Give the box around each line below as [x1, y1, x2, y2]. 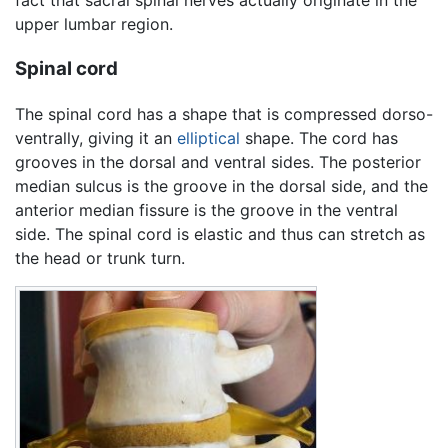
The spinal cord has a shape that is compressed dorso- [15, 103, 433, 124]
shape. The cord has [240, 127, 398, 148]
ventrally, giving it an [15, 127, 177, 148]
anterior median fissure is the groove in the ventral [15, 199, 398, 220]
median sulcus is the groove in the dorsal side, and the [15, 175, 428, 196]
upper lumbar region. [15, 14, 173, 35]
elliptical [177, 127, 240, 148]
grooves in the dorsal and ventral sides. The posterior [15, 151, 421, 172]
